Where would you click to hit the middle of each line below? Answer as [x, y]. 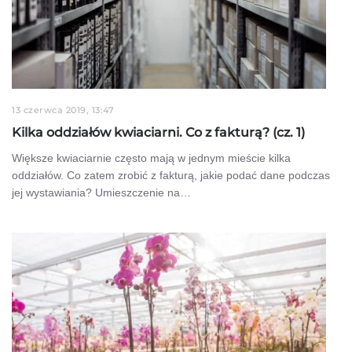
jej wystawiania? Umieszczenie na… [101, 192]
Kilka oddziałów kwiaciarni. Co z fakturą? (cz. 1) [158, 132]
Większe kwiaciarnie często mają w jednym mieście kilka [151, 158]
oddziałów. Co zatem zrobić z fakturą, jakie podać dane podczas [171, 175]
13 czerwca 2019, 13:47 [63, 110]
